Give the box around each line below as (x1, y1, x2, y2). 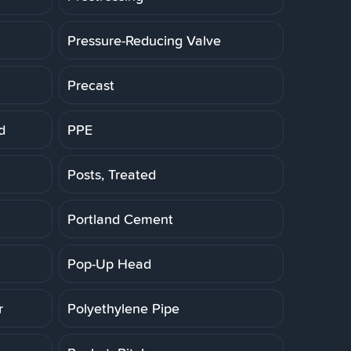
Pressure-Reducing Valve (67, 30, 221, 50)
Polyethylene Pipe (67, 298, 179, 318)
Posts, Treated (67, 164, 156, 184)
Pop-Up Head (67, 253, 151, 273)
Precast (67, 74, 114, 95)
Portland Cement (67, 208, 173, 229)
